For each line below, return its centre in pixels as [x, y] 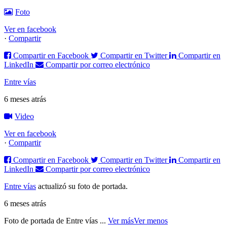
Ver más [121, 221]
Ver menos [151, 221]
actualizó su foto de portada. [83, 186]
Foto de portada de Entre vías [52, 221]
